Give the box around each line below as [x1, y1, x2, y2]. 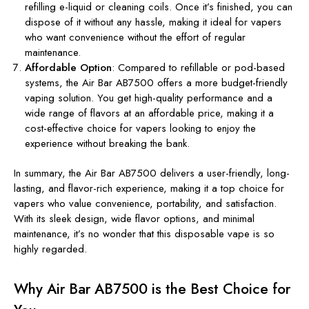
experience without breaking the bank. [25, 135, 190, 151]
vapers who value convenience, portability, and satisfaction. [14, 195, 277, 211]
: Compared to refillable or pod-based [112, 59, 286, 75]
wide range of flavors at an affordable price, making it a [25, 105, 275, 121]
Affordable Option [25, 59, 112, 75]
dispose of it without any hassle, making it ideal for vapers [25, 14, 282, 30]
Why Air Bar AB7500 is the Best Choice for [14, 278, 290, 299]
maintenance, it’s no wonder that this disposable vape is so [14, 226, 275, 241]
